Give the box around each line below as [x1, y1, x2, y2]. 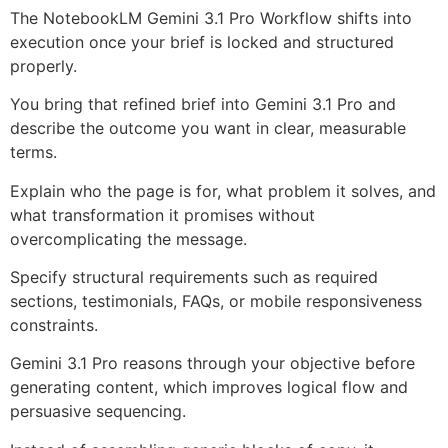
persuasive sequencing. [10, 401, 186, 422]
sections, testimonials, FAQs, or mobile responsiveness [10, 291, 422, 312]
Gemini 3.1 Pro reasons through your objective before [10, 353, 415, 374]
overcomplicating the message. [10, 228, 247, 249]
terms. [10, 142, 57, 163]
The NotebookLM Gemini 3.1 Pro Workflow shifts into [10, 7, 412, 28]
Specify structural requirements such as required [10, 267, 378, 288]
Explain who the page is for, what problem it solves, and [10, 180, 436, 201]
